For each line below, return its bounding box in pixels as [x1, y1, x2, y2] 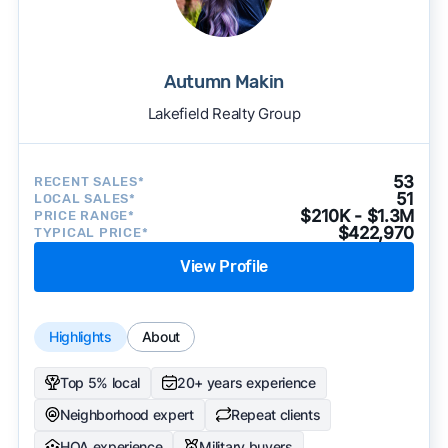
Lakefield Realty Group [147, 103, 301, 123]
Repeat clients [230, 405, 321, 423]
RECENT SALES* [33, 174, 145, 190]
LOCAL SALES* [33, 191, 136, 207]
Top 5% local [59, 373, 141, 391]
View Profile [179, 256, 269, 276]
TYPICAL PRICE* [33, 225, 149, 241]
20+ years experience [177, 373, 316, 391]
